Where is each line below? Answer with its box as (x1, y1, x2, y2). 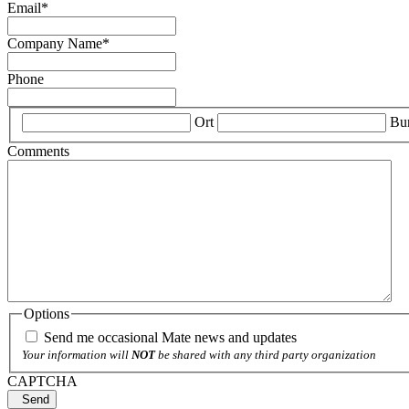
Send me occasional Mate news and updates (44, 329, 297, 345)
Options (24, 306, 69, 322)
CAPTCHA (7, 372, 78, 389)
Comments (7, 143, 69, 160)
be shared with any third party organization (155, 347, 376, 362)
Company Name (7, 35, 102, 51)
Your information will (22, 347, 131, 362)
